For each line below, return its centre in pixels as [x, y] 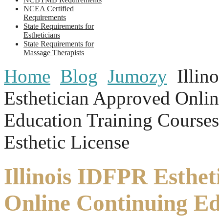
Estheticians [42, 35]
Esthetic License [67, 142]
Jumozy [137, 76]
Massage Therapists [54, 52]
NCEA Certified [49, 8]
